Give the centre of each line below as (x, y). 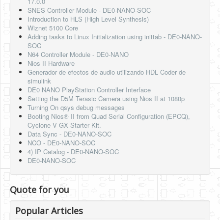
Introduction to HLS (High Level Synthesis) (88, 19)
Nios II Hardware (51, 63)
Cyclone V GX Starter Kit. (64, 125)
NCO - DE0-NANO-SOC (61, 143)
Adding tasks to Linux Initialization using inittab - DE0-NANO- (115, 37)
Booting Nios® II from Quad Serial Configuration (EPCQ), (109, 116)
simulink (39, 81)
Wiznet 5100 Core (53, 28)
